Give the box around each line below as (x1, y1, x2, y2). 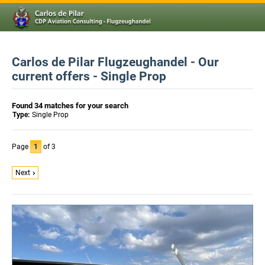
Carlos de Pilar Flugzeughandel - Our (12, 55, 219, 69)
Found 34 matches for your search (12, 101, 128, 110)
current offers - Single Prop (12, 69, 166, 83)
